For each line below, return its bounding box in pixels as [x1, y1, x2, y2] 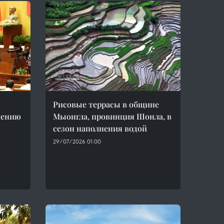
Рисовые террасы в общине [53, 99, 159, 109]
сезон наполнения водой [53, 123, 147, 133]
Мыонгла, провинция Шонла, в [53, 111, 171, 121]
